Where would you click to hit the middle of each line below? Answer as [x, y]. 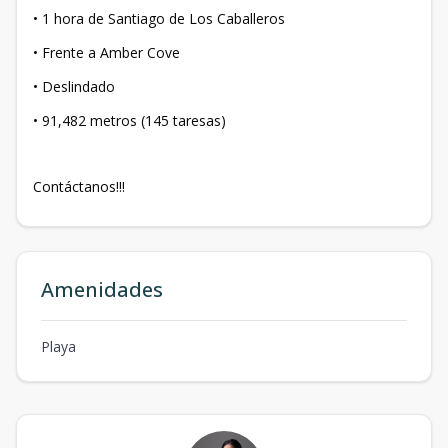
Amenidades [102, 290]
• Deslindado [74, 87]
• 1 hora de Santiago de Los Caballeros [159, 19]
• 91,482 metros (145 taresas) [129, 121]
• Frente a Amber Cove [106, 53]
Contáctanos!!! [79, 187]
